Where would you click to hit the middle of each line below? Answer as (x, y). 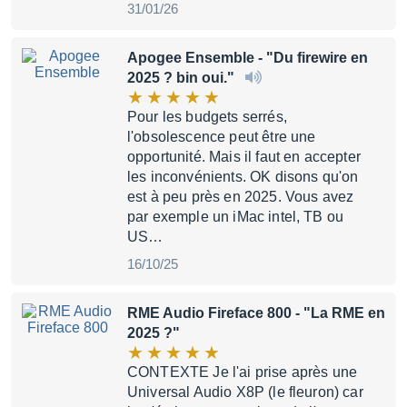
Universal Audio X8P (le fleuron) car (245, 392)
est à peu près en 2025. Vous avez (241, 197)
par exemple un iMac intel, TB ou (236, 217)
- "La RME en (338, 313)
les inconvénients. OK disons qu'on (243, 177)
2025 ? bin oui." (183, 78)
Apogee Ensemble (191, 58)
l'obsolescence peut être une (222, 137)
